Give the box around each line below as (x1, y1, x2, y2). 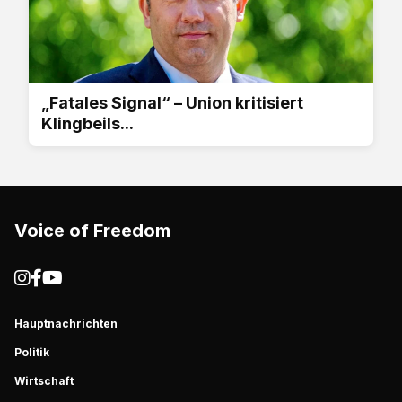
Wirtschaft (14, 373, 74, 388)
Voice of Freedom (14, 219, 170, 241)
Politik (14, 345, 49, 359)
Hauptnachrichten (14, 316, 118, 330)
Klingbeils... (41, 113, 134, 133)
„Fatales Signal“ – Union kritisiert (41, 92, 303, 112)
